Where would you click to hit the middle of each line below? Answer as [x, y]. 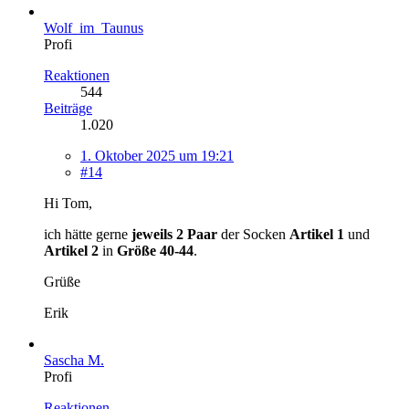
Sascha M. [74, 360]
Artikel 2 [71, 250]
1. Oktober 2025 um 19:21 [157, 155]
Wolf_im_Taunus [94, 27]
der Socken [253, 234]
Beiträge [68, 108]
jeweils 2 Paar [173, 234]
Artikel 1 [317, 234]
